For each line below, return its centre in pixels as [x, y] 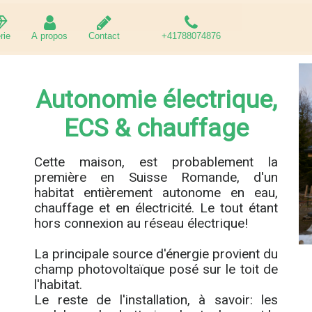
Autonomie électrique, [156, 100]
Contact [104, 36]
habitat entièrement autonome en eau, [156, 193]
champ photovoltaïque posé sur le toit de [156, 269]
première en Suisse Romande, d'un [156, 177]
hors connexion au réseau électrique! [141, 223]
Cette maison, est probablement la [156, 162]
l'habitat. [58, 284]
